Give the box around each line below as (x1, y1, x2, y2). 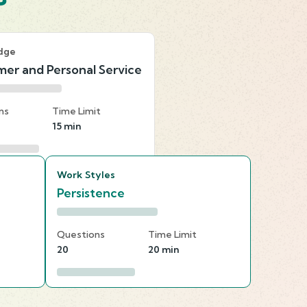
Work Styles (57, 168, 116, 181)
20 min (148, 243, 179, 256)
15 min (52, 119, 81, 132)
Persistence (57, 184, 125, 201)
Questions (57, 228, 105, 241)
